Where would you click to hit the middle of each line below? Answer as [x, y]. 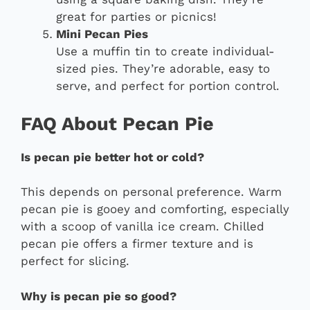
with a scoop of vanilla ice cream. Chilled [143, 227]
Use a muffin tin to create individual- [165, 52]
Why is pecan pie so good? [99, 296]
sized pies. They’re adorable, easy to [163, 69]
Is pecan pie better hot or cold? [112, 157]
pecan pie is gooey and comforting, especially [155, 209]
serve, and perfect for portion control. [168, 86]
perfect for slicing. [75, 261]
